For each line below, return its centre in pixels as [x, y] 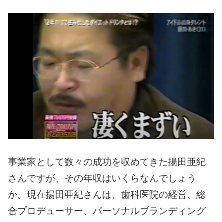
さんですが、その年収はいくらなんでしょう [102, 178]
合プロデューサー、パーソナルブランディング [107, 211]
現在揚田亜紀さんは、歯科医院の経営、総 [116, 194]
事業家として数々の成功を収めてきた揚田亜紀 [107, 162]
